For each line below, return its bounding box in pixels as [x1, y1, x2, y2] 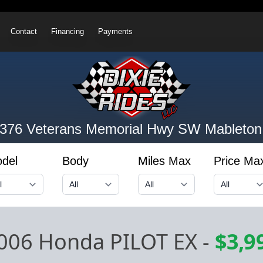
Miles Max [137, 154, 191, 167]
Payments [98, 27, 133, 36]
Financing [51, 27, 85, 36]
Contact [11, 27, 38, 36]
